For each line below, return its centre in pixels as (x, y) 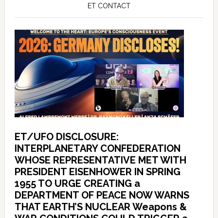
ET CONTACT (109, 6)
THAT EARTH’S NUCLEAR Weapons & (100, 207)
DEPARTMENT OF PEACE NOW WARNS (102, 195)
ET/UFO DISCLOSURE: (66, 137)
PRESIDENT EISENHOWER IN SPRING (97, 172)
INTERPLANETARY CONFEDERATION (97, 148)
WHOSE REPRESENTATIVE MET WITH (100, 160)
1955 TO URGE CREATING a (77, 183)
